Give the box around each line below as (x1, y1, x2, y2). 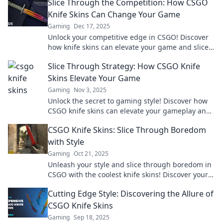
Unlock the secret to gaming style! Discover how (48, 96, 208, 106)
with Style (48, 136, 84, 147)
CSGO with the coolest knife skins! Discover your (48, 170, 208, 179)
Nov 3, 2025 (74, 86, 107, 94)
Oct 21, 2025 (74, 149, 109, 158)
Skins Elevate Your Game (48, 73, 140, 84)
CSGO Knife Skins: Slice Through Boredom (48, 124, 206, 135)
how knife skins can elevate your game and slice (48, 42, 209, 52)
